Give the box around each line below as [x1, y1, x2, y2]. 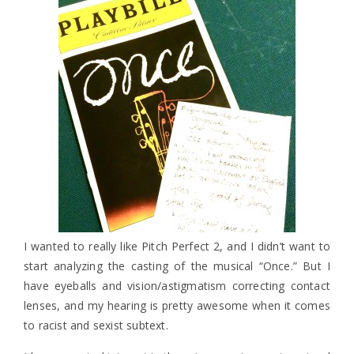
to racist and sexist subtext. [24, 318, 168, 333]
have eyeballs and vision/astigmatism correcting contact [24, 278, 330, 293]
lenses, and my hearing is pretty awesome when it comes [24, 298, 330, 313]
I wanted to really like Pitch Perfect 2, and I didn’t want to [24, 239, 330, 254]
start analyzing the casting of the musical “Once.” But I [24, 258, 330, 273]
